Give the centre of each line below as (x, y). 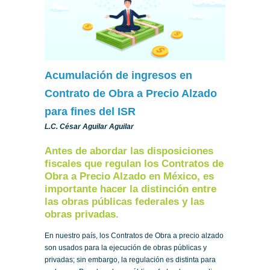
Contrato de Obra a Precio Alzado (131, 93)
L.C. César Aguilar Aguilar (89, 126)
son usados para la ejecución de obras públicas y (126, 247)
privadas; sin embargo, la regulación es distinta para (130, 259)
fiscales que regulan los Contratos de (134, 163)
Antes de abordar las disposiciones (129, 151)
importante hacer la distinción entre (130, 189)
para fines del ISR (90, 111)
